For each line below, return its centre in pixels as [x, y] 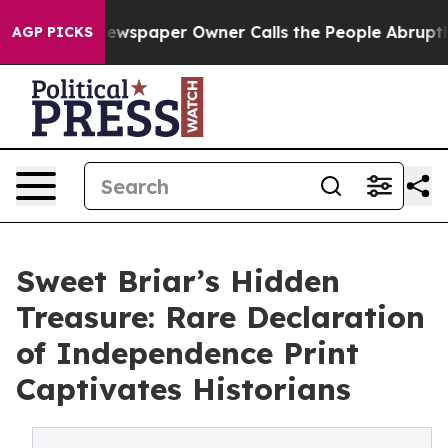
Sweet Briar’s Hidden [178, 281]
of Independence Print [187, 353]
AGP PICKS [52, 32]
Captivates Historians [183, 389]
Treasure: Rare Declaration [220, 317]
